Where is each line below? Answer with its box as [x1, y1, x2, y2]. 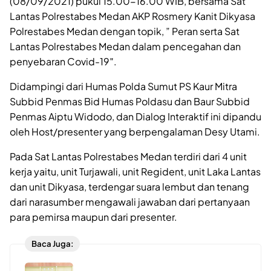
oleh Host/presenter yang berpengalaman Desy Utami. [10, 125, 260, 138]
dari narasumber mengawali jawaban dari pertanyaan [10, 195, 250, 208]
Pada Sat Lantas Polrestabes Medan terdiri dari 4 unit [10, 149, 247, 163]
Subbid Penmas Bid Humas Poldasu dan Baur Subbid [10, 94, 250, 108]
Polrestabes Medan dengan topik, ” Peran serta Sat [10, 24, 240, 38]
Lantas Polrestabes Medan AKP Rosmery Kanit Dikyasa [10, 9, 255, 22]
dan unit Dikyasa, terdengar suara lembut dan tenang [10, 180, 249, 193]
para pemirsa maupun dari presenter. [10, 210, 177, 223]
